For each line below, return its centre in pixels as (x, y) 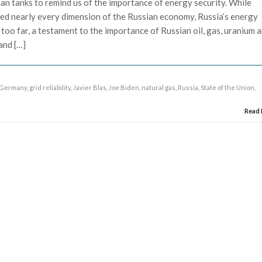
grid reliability (50, 87)
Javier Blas (90, 87)
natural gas (159, 87)
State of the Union (228, 87)
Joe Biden (124, 87)
